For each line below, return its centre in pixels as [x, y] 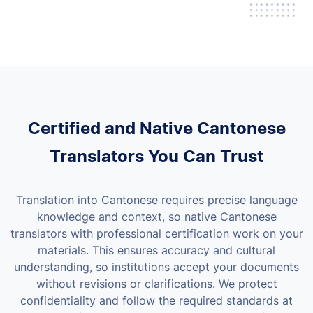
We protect [248, 283]
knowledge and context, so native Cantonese [156, 216]
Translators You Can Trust [156, 156]
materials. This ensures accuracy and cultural [156, 250]
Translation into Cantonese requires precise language [156, 199]
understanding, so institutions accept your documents [156, 267]
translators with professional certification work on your [156, 233]
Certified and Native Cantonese [156, 128]
